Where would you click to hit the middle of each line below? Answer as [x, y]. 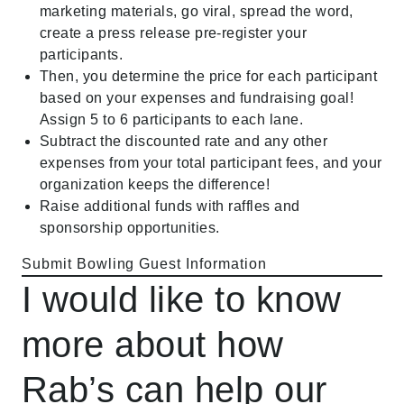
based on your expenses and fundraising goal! [197, 98]
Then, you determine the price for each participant [209, 76]
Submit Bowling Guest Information [144, 264]
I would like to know [182, 299]
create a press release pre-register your [174, 33]
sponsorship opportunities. [130, 228]
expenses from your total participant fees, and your [211, 163]
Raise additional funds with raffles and [170, 206]
